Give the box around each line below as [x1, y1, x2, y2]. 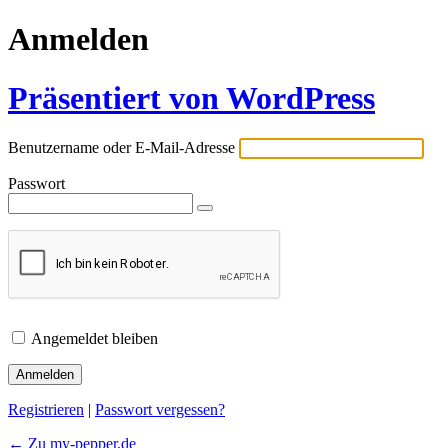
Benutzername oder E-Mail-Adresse [8, 139, 235, 157]
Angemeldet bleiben [31, 330, 158, 348]
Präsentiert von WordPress [8, 79, 375, 116]
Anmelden [8, 21, 149, 58]
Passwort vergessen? [95, 401, 225, 419]
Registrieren [8, 401, 84, 419]
